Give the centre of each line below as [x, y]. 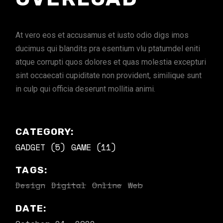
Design [31, 185]
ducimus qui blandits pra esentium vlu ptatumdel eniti [108, 49]
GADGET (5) [41, 147]
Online [107, 185]
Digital [69, 185]
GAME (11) [94, 147]
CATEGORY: [45, 132]
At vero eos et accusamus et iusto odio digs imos [102, 35]
